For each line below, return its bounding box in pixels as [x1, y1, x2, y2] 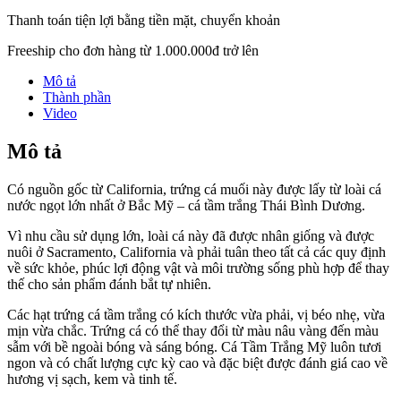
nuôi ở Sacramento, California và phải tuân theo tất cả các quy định [7, 243, 386, 260]
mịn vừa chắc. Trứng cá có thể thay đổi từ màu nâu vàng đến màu [7, 322, 379, 338]
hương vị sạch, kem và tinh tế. [7, 371, 177, 387]
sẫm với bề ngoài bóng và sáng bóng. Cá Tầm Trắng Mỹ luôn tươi [7, 338, 381, 354]
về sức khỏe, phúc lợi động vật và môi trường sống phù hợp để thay [7, 260, 389, 276]
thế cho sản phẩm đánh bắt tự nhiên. [7, 276, 211, 292]
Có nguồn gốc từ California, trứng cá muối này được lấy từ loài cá [7, 181, 381, 197]
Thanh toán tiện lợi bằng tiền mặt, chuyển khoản [7, 12, 280, 28]
